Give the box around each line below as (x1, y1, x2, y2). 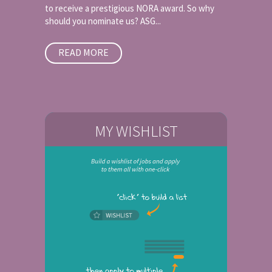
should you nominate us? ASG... (45, 15, 161, 27)
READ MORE (58, 46, 109, 58)
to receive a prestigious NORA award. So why (45, 2, 214, 14)
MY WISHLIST (94, 121, 178, 141)
